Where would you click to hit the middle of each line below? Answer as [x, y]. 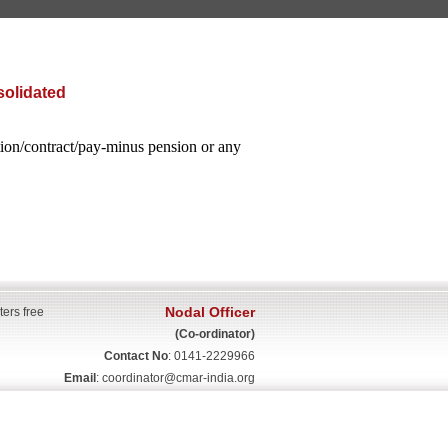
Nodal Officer [210, 312]
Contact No [136, 356]
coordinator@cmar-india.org [178, 378]
